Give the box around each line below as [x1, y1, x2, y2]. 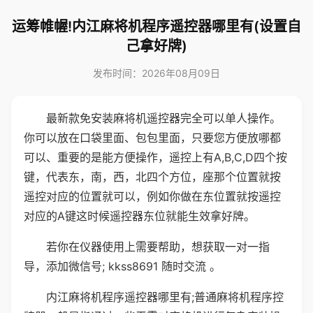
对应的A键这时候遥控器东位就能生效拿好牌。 [24, 209, 255, 223]
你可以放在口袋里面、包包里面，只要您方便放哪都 [24, 131, 281, 145]
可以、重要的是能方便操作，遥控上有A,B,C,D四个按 [24, 150, 287, 164]
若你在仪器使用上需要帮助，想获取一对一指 [46, 240, 270, 254]
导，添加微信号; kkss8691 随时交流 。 [24, 259, 221, 273]
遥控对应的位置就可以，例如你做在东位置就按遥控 [24, 189, 281, 203]
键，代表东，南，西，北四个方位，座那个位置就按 [24, 170, 281, 184]
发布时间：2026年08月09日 [93, 67, 220, 79]
